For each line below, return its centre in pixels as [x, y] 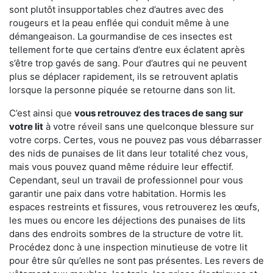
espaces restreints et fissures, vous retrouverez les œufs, [134, 207]
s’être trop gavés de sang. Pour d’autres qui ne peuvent [128, 63]
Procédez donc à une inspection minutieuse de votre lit [128, 247]
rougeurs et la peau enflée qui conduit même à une [119, 23]
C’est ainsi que [42, 113]
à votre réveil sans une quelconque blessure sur [149, 127]
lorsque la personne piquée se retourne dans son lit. [122, 90]
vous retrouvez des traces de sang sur [159, 113]
